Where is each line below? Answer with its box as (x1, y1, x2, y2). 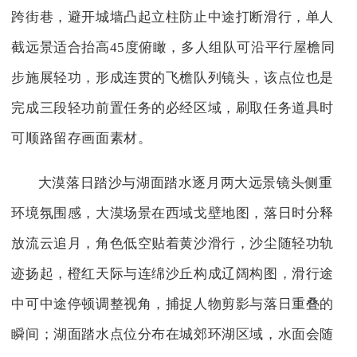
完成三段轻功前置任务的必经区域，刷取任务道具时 (11, 100, 335, 116)
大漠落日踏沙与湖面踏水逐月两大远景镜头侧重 (37, 175, 333, 191)
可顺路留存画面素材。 (11, 131, 152, 147)
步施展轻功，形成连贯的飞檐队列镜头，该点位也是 (11, 70, 335, 86)
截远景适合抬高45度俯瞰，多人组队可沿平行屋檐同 (11, 40, 335, 56)
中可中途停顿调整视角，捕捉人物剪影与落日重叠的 (11, 296, 335, 312)
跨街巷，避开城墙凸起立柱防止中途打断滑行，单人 (11, 10, 335, 25)
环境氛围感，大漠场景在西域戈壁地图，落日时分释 (11, 206, 335, 222)
